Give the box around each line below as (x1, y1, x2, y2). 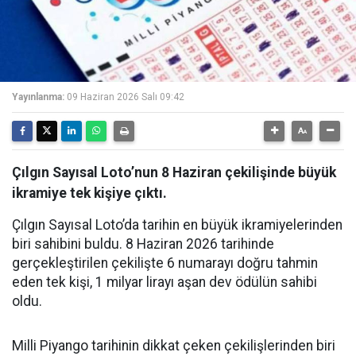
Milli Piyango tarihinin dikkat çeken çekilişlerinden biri (12, 338, 335, 354)
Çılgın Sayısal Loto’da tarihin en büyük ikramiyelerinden (12, 217, 342, 233)
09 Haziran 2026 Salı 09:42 (67, 91, 184, 103)
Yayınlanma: (12, 91, 64, 103)
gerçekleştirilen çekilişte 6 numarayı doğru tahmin (12, 255, 318, 271)
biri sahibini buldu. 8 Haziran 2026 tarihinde (12, 236, 274, 252)
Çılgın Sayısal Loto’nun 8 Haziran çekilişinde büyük (12, 164, 336, 180)
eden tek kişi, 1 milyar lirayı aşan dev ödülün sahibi (12, 274, 317, 290)
